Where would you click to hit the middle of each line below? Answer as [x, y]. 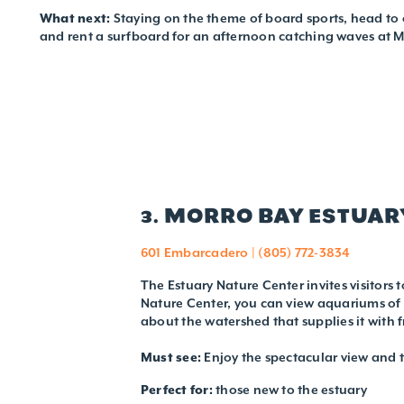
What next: [77, 18]
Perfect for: [179, 390]
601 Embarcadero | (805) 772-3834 [246, 252]
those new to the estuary [291, 390]
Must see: [171, 357]
